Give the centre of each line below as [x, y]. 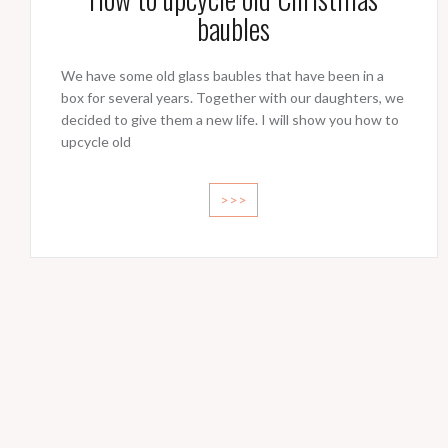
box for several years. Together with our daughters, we [232, 98]
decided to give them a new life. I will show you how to [230, 120]
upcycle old [96, 142]
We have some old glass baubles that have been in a [222, 76]
